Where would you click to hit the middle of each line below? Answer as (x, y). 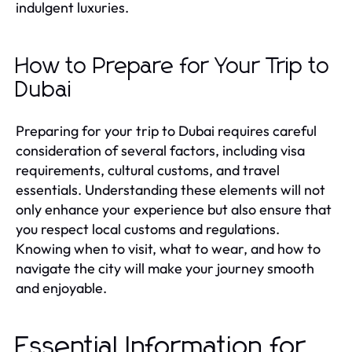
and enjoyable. (61, 288)
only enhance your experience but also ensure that (174, 209)
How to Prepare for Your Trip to (173, 66)
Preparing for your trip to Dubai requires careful (166, 130)
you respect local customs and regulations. (148, 229)
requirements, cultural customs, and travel (148, 170)
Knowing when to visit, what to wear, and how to (168, 248)
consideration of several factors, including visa (160, 150)
